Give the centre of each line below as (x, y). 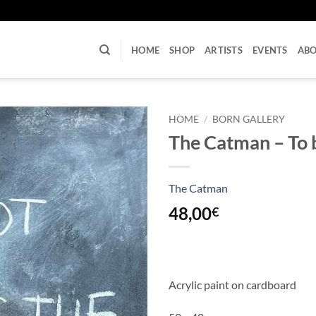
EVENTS (270, 50)
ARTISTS (224, 50)
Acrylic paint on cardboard (232, 284)
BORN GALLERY (249, 119)
